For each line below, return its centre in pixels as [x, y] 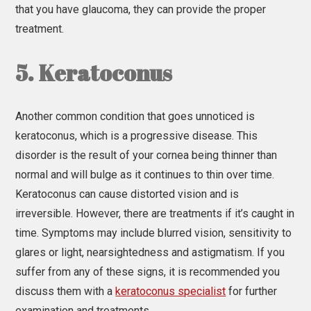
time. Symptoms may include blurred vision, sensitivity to [154, 233]
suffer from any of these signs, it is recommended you [148, 271]
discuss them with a [66, 291]
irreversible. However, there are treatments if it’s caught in [155, 213]
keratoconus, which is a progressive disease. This [137, 135]
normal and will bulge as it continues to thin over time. [145, 174]
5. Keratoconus [94, 72]
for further [252, 291]
